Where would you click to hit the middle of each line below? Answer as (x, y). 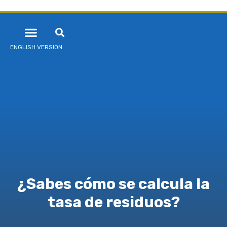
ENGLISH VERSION (36, 47)
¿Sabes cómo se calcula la (113, 184)
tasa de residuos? (113, 202)
